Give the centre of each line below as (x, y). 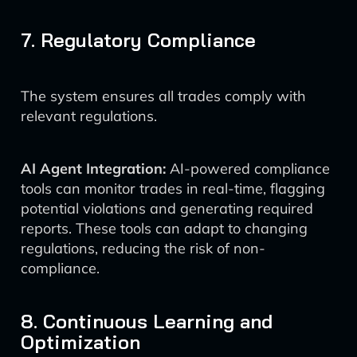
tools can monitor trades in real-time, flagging (173, 188)
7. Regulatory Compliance (138, 40)
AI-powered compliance (248, 169)
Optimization (80, 342)
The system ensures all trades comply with (163, 96)
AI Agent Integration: (93, 169)
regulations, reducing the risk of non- (143, 248)
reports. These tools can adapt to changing (164, 228)
